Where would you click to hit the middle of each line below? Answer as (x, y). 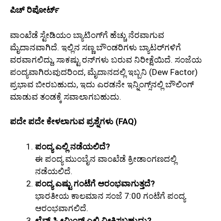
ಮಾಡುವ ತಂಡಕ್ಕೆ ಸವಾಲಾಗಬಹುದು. (66, 96)
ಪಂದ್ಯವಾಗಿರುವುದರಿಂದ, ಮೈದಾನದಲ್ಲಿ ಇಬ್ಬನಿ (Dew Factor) (104, 72)
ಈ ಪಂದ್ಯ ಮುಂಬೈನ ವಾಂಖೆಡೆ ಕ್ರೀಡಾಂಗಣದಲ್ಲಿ (106, 159)
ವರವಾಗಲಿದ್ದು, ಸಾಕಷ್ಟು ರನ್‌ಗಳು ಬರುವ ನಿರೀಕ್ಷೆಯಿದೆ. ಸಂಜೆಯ (106, 59)
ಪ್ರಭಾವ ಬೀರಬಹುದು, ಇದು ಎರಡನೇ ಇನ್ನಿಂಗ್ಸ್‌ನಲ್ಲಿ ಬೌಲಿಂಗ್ (102, 84)
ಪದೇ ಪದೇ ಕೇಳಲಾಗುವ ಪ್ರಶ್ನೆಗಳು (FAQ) (73, 122)
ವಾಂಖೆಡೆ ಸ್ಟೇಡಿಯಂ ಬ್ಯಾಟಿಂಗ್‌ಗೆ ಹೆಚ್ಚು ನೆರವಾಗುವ (87, 35)
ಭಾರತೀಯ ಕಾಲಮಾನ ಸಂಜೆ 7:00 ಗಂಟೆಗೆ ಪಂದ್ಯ (110, 196)
